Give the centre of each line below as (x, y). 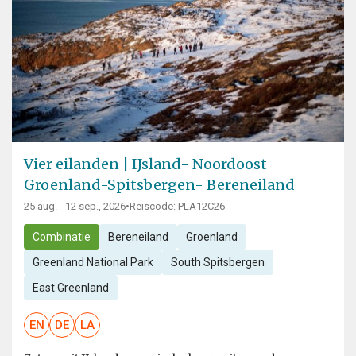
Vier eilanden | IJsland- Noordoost (145, 164)
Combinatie (61, 237)
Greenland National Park (93, 263)
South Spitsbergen (217, 263)
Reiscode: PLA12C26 (177, 207)
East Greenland (70, 288)
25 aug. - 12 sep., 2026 (75, 207)
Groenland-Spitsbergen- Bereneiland (159, 185)
